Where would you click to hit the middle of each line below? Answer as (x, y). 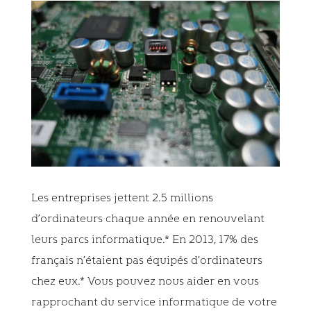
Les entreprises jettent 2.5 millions (122, 197)
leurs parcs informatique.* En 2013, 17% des (144, 239)
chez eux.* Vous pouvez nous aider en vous (145, 281)
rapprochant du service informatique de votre (154, 302)
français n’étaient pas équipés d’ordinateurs (146, 260)
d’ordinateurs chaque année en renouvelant (148, 218)
